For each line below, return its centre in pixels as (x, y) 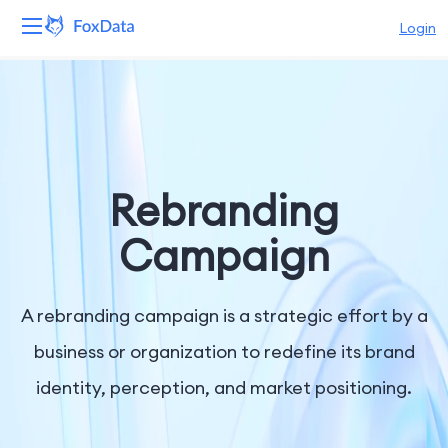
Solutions (49, 186)
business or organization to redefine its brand (224, 351)
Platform (49, 82)
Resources (54, 238)
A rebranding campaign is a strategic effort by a (224, 315)
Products (49, 134)
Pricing (40, 290)
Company (53, 342)
